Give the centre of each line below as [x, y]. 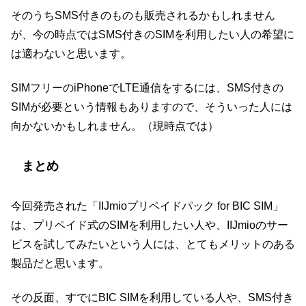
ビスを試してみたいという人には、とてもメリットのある [153, 244]
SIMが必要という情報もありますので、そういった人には [152, 107]
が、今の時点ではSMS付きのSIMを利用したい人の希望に [153, 34]
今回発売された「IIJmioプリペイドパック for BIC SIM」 [147, 206]
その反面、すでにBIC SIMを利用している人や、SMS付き [152, 297]
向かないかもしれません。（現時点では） [115, 126]
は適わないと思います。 [71, 53]
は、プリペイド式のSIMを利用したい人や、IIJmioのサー [150, 225]
